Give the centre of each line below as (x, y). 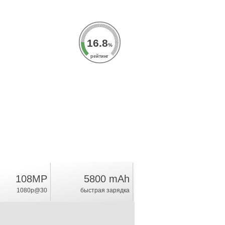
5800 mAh (106, 179)
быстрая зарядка (105, 190)
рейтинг (100, 56)
